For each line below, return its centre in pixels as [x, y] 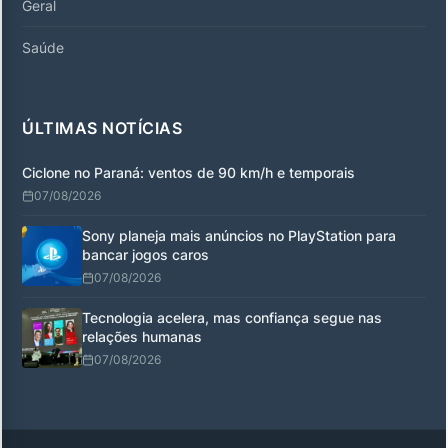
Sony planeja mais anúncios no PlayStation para [239, 235]
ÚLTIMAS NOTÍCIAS [102, 127]
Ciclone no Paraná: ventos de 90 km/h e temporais [188, 172]
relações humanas [142, 336]
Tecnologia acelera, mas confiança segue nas [232, 317]
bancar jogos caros [145, 254]
